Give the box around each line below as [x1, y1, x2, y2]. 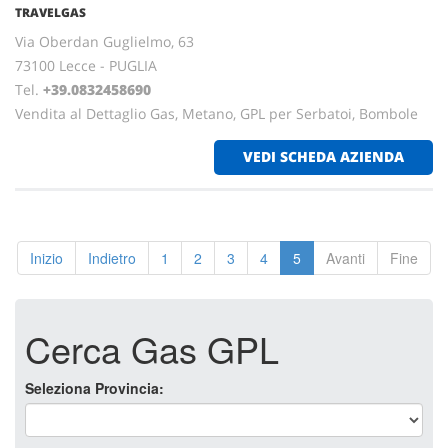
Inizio [30, 248, 63, 268]
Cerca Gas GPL [25, 323, 279, 374]
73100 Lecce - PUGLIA [15, 56, 157, 75]
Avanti [326, 248, 365, 268]
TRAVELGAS [15, 4, 86, 21]
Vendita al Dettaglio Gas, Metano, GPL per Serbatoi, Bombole [15, 104, 418, 123]
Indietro [88, 248, 136, 268]
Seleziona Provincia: [25, 378, 164, 398]
